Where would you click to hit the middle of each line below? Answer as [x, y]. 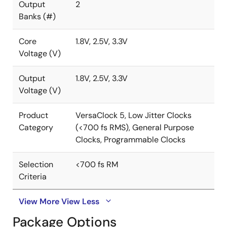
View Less [80, 201]
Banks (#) [37, 16]
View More [39, 201]
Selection [36, 164]
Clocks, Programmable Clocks [130, 140]
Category [36, 127]
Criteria [33, 177]
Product [33, 115]
